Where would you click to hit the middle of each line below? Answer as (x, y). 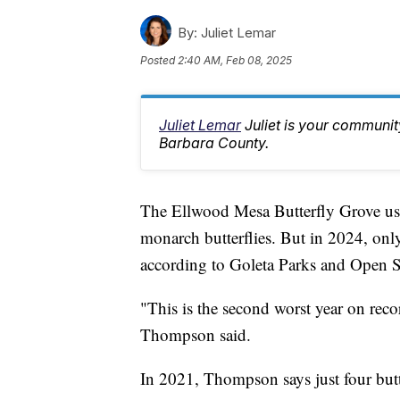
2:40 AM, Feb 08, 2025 (235, 61)
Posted (159, 61)
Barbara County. (214, 143)
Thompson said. (196, 335)
